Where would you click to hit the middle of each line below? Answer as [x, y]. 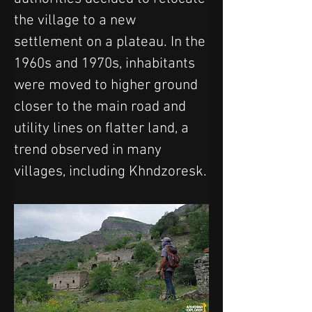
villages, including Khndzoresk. [110, 171]
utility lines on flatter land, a [103, 128]
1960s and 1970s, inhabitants [106, 63]
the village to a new [77, 20]
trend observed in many [89, 150]
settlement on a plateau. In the [111, 42]
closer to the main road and [102, 107]
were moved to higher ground [108, 85]
